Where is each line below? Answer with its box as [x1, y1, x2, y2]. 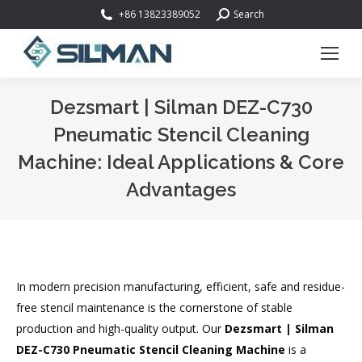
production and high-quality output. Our [16, 321, 225, 336]
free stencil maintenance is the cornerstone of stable [16, 300, 293, 315]
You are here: [181, 206, 250, 221]
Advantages [126, 178, 236, 201]
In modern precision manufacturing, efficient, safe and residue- [16, 279, 345, 294]
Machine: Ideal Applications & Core [18, 150, 344, 174]
